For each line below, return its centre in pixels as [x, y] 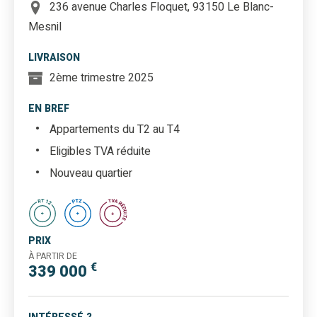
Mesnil [45, 27]
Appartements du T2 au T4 [115, 130]
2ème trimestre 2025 [102, 77]
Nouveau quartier [91, 174]
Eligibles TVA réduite [100, 152]
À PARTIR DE [53, 256]
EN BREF [49, 108]
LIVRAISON [54, 57]
